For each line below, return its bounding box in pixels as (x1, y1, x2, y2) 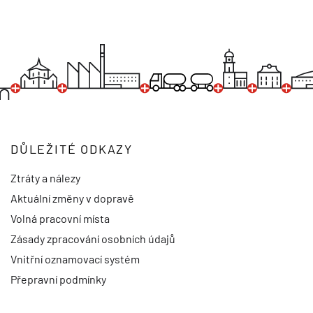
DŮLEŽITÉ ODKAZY (10, 140, 133, 156)
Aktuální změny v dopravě (10, 191, 134, 205)
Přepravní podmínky (10, 272, 106, 286)
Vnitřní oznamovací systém (10, 252, 140, 266)
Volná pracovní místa (10, 212, 110, 226)
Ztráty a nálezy (10, 171, 80, 185)
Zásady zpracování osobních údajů (10, 232, 175, 246)
